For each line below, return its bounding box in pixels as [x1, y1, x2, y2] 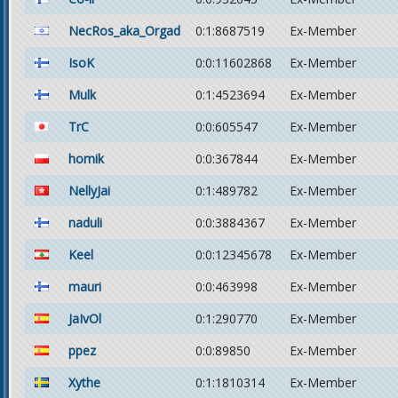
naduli [68, 214, 102, 231]
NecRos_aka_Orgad [68, 22, 180, 39]
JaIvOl [68, 310, 101, 327]
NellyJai [68, 182, 110, 199]
